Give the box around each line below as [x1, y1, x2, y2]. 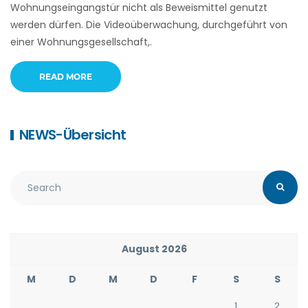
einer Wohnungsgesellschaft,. [10, 34, 152, 49]
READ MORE [39, 71, 93, 82]
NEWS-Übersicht [19, 124, 126, 144]
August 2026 [121, 241, 187, 256]
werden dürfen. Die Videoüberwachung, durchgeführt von [10, 17, 287, 32]
